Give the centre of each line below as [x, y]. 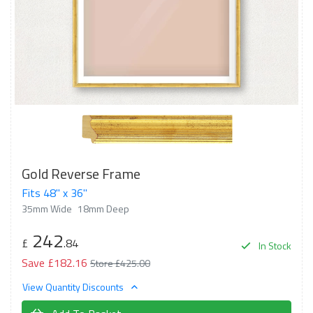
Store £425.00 [120, 263]
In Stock [274, 246]
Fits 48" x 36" [54, 193]
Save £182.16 [54, 263]
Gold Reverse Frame [81, 174]
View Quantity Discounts [74, 286]
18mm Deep [103, 209]
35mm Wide [47, 209]
